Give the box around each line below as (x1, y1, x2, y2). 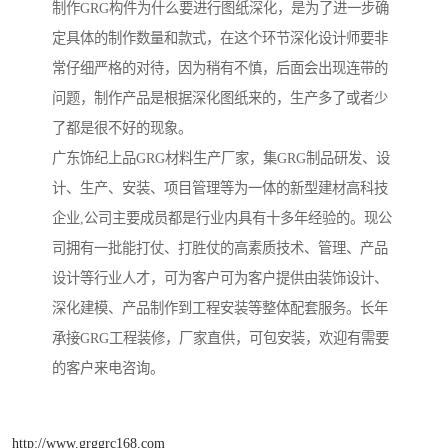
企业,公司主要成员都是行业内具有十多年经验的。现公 (52, 210, 392, 227)
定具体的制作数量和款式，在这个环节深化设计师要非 (52, 30, 388, 47)
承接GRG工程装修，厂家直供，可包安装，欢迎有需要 (52, 330, 389, 347)
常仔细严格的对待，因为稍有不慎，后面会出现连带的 (52, 60, 388, 77)
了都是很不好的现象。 (52, 120, 192, 137)
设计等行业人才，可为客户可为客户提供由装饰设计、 (52, 270, 388, 287)
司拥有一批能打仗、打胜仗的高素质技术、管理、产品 (52, 240, 388, 257)
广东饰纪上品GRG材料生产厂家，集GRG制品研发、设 (52, 150, 390, 167)
